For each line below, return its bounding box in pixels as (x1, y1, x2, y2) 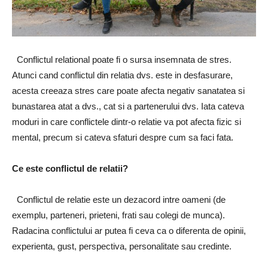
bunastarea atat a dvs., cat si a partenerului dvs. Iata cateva (12, 101, 244, 112)
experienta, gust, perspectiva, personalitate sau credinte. (12, 241, 232, 252)
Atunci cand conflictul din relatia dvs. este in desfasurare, (12, 70, 233, 81)
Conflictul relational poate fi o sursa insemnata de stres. (12, 54, 232, 65)
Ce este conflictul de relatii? (12, 163, 128, 174)
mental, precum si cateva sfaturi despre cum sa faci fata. (12, 132, 233, 143)
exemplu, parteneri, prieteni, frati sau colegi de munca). (12, 210, 225, 221)
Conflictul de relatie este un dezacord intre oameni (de (12, 194, 226, 205)
